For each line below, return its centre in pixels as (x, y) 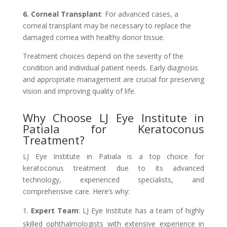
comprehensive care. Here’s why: (76, 191)
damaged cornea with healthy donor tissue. (93, 37)
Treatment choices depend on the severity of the (103, 56)
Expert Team (55, 210)
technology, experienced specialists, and (113, 179)
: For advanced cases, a (140, 14)
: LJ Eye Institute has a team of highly (142, 210)
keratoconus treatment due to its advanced (113, 168)
